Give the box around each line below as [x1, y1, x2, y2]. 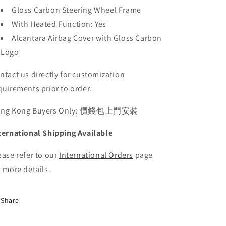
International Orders [59, 150, 134, 160]
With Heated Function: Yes [12, 19, 106, 29]
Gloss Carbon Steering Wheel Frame [12, 5, 141, 15]
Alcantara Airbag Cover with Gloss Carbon [12, 33, 162, 43]
